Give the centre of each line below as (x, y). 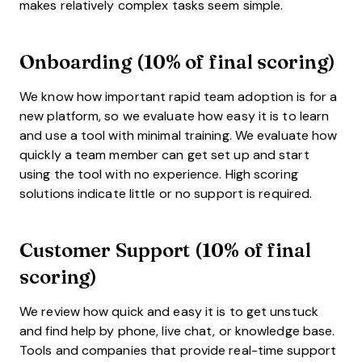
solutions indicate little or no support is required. (166, 193)
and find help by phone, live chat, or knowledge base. (177, 330)
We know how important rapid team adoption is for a (179, 96)
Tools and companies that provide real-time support (178, 350)
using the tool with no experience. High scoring (159, 174)
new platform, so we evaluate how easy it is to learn (175, 116)
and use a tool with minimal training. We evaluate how (179, 135)
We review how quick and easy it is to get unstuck (169, 311)
